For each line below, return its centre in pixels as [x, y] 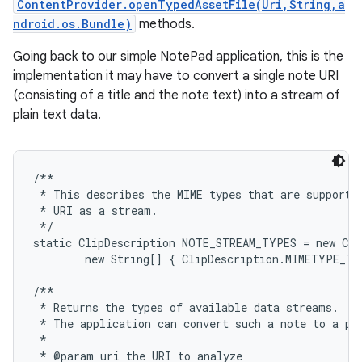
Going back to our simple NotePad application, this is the [178, 57]
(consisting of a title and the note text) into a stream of [177, 95]
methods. [165, 24]
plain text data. [57, 115]
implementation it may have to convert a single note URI [176, 76]
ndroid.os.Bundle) [72, 24]
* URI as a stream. [95, 210]
